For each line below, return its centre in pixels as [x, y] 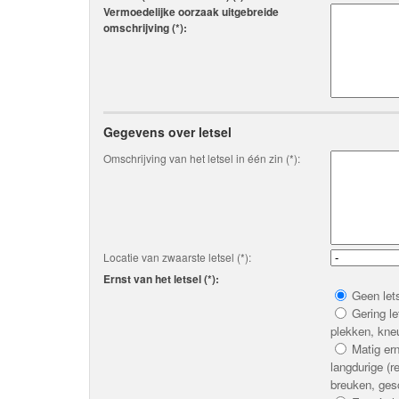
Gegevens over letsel [167, 132]
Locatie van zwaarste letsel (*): [177, 257]
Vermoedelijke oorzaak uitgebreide [191, 12]
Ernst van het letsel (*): [161, 279]
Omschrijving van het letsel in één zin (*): [202, 158]
